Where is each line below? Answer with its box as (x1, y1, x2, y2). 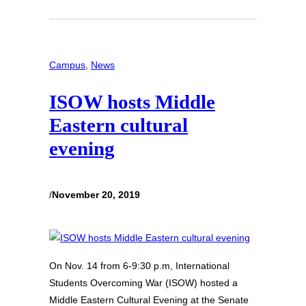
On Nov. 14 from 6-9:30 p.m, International (49, 260, 229, 272)
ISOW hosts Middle (49, 91, 215, 113)
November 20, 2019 (52, 189, 140, 200)
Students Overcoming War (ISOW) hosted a (49, 277, 238, 289)
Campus (49, 59, 85, 70)
